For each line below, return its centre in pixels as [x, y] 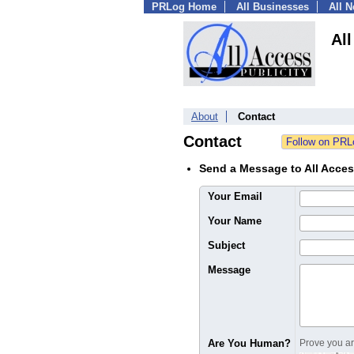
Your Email [235, 196]
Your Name [235, 221]
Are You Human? [249, 343]
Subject [226, 245]
